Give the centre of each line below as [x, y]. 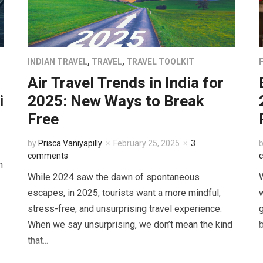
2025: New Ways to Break [116, 101]
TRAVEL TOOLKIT [161, 62]
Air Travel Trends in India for [126, 83]
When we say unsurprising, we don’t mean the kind [130, 225]
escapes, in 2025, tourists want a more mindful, [124, 193]
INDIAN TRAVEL [58, 62]
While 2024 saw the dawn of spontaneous [114, 177]
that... [38, 241]
